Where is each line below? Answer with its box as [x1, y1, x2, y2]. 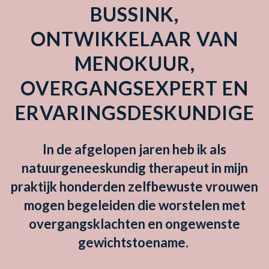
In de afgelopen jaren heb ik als [43, 141, 226, 157]
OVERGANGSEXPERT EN [20, 76, 249, 100]
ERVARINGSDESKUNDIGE [14, 100, 255, 124]
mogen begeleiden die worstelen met [23, 196, 246, 213]
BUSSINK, [90, 2, 179, 26]
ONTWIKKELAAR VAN [31, 26, 238, 50]
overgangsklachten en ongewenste [29, 215, 240, 232]
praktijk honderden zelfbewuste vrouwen [11, 178, 258, 195]
